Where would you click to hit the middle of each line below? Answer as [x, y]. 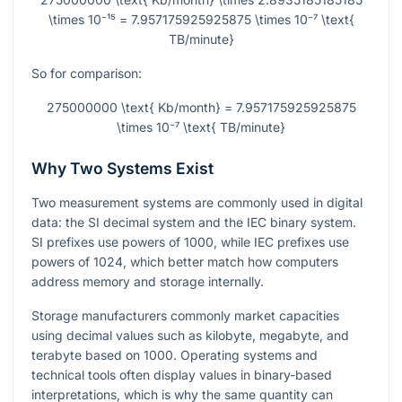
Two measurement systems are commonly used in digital [197, 203]
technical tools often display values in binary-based [182, 375]
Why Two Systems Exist [122, 169]
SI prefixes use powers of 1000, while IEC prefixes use [190, 242]
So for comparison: [87, 74]
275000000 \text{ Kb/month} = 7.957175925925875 [201, 108]
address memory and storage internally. [148, 282]
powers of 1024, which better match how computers [185, 262]
